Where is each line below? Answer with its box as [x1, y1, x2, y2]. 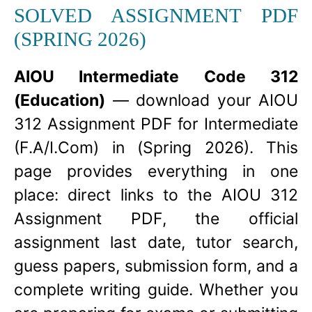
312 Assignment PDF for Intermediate [14, 114, 298, 134]
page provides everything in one [14, 162, 298, 181]
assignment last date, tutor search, [14, 233, 298, 252]
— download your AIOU [105, 91, 298, 110]
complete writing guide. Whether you [14, 280, 298, 299]
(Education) [14, 91, 105, 110]
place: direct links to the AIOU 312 [14, 185, 298, 205]
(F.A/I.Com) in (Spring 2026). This [14, 138, 298, 157]
